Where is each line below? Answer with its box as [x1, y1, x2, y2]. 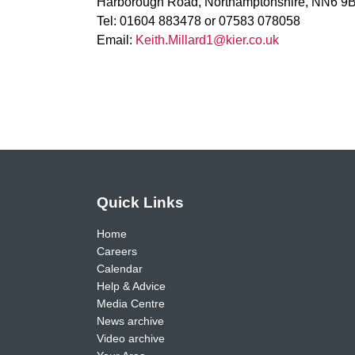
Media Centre [97, 296, 165, 310]
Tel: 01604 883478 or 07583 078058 [97, 14, 300, 28]
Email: [97, 33, 136, 47]
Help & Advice [97, 279, 166, 292]
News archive [97, 314, 164, 327]
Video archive [97, 331, 165, 345]
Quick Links [97, 194, 184, 212]
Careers [97, 244, 137, 258]
